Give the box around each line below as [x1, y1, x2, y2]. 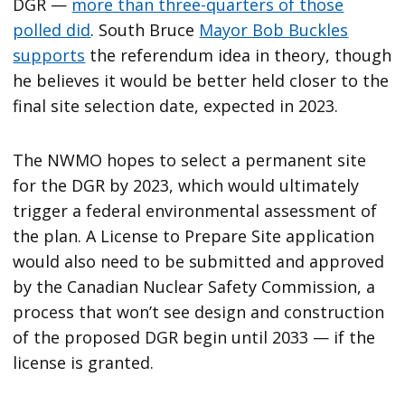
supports [13, 43, 86, 66]
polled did [13, 18, 91, 41]
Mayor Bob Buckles [199, 18, 349, 41]
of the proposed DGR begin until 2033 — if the [13, 325, 376, 348]
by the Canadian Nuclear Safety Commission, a [13, 275, 376, 297]
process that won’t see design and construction [13, 300, 385, 323]
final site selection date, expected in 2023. [13, 94, 339, 117]
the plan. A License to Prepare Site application [13, 224, 375, 247]
